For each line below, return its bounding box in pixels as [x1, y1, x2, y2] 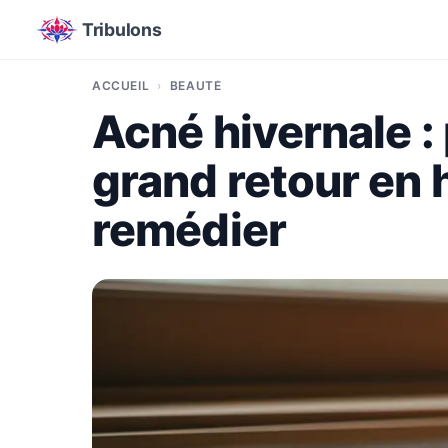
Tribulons [82, 19, 162, 40]
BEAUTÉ [169, 78, 222, 93]
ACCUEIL [92, 78, 150, 93]
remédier [92, 203, 286, 257]
